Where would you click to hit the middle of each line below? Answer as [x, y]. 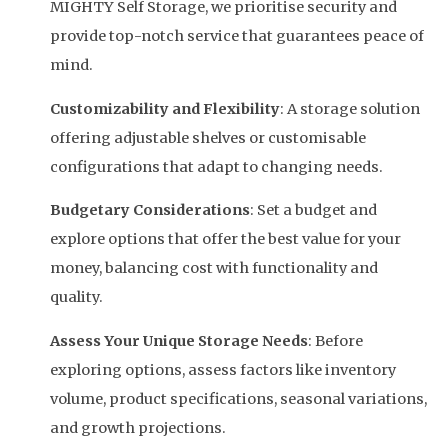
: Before [335, 340]
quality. [76, 297]
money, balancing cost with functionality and [214, 268]
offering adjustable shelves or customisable [208, 137]
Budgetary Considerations [150, 210]
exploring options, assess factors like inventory [223, 369]
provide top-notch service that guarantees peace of [237, 36]
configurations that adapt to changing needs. [216, 166]
